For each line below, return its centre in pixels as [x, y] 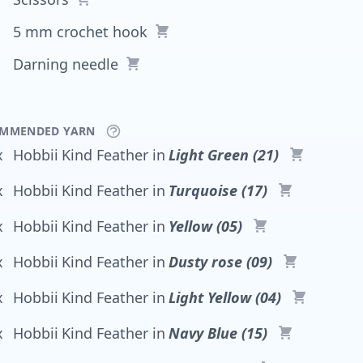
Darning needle [66, 64]
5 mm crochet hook [80, 31]
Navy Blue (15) [218, 333]
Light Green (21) [224, 155]
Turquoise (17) [218, 191]
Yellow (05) [205, 226]
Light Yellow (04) [225, 298]
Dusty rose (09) [220, 262]
